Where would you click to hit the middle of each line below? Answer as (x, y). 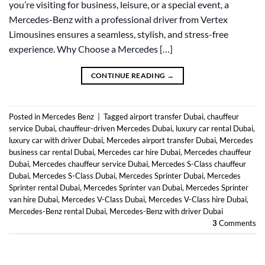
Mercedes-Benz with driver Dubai (166, 211)
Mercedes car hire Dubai (139, 152)
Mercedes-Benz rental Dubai (57, 211)
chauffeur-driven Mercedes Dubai (115, 128)
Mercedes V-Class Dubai (103, 199)
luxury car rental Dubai (214, 128)
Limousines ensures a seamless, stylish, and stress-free (119, 34)
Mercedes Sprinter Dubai (161, 175)
